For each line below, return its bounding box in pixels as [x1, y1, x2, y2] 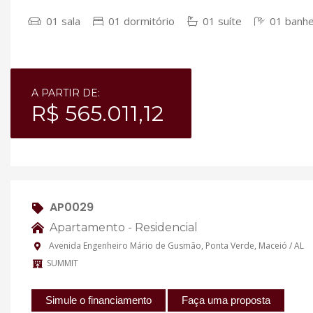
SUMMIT [47, 257, 78, 270]
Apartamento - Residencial [47, 220, 198, 234]
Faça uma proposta [182, 293, 270, 306]
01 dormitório [105, 14, 175, 28]
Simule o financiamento [45, 293, 152, 306]
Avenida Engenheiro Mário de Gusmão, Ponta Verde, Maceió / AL [47, 240, 304, 252]
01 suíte [200, 14, 242, 28]
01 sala [43, 14, 80, 28]
